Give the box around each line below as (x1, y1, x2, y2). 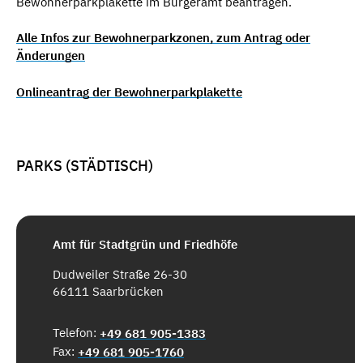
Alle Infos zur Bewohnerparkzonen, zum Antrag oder (16, 30, 310, 46)
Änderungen (16, 48, 85, 64)
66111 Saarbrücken (53, 284, 164, 300)
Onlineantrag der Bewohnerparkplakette (16, 83, 242, 100)
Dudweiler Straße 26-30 (53, 267, 187, 283)
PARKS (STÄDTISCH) (16, 156, 153, 175)
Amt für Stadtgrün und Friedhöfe (53, 237, 237, 253)
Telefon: (53, 325, 100, 341)
